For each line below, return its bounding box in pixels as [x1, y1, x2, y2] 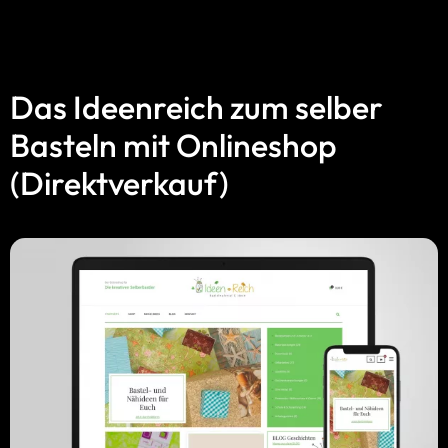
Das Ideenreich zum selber [10, 86, 383, 127]
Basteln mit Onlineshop [10, 124, 337, 165]
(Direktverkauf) [10, 162, 229, 203]
